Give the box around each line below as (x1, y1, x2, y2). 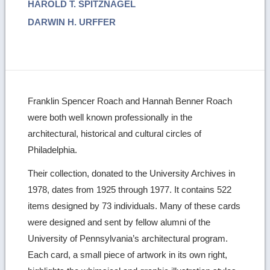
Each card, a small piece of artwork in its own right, (28, 250, 228, 260)
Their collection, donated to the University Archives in (28, 168, 236, 179)
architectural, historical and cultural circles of (28, 128, 202, 139)
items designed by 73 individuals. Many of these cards (28, 201, 241, 212)
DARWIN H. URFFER (28, 16, 116, 27)
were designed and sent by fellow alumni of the (28, 217, 211, 228)
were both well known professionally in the (28, 112, 193, 123)
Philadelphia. (28, 145, 78, 155)
